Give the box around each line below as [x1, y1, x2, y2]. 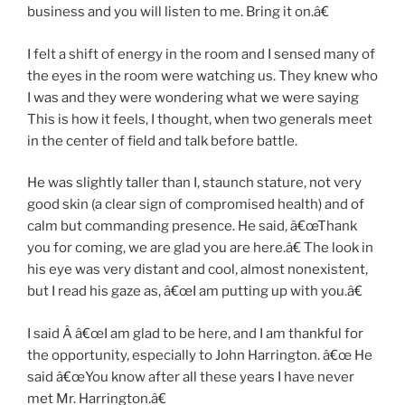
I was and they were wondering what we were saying [27, 89, 359, 106]
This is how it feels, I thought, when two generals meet [27, 110, 372, 127]
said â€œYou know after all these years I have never [27, 368, 354, 385]
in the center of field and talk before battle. [27, 132, 297, 149]
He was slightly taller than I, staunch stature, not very [27, 174, 362, 192]
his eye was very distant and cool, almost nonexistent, [27, 261, 368, 278]
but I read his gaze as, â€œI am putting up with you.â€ [27, 283, 363, 300]
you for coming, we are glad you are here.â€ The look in [27, 240, 373, 257]
